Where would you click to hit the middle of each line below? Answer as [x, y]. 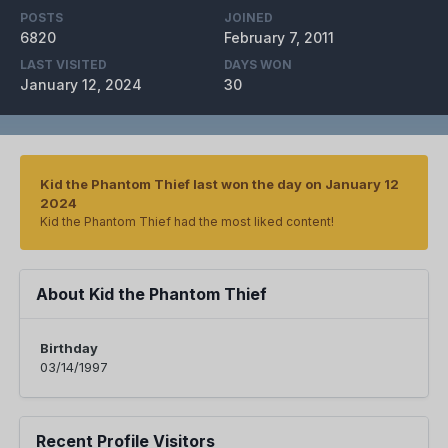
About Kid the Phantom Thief [151, 294]
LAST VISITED [63, 65]
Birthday [69, 348]
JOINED [248, 18]
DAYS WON [258, 65]
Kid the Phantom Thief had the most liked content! [187, 222]
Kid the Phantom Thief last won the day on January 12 [219, 184]
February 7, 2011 [279, 38]
